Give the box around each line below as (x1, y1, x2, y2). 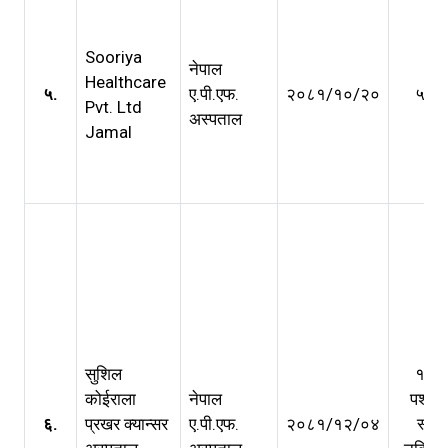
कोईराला (85, 389, 136, 409)
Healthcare (85, 72, 166, 92)
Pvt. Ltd (85, 97, 142, 117)
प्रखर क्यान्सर (85, 414, 168, 434)
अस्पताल (189, 109, 242, 129)
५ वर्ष (414, 84, 445, 104)
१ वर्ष (414, 364, 445, 384)
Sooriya (85, 47, 142, 67)
